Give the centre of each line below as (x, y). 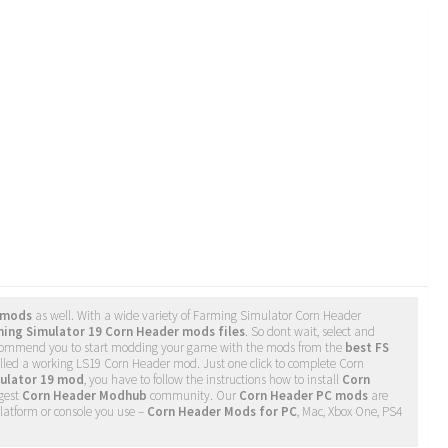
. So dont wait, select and (310, 331)
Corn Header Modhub (84, 395)
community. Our (193, 395)
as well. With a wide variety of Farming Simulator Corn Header (196, 315)
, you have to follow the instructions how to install (213, 379)
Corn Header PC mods (303, 395)
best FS (367, 347)
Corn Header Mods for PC (222, 411)
